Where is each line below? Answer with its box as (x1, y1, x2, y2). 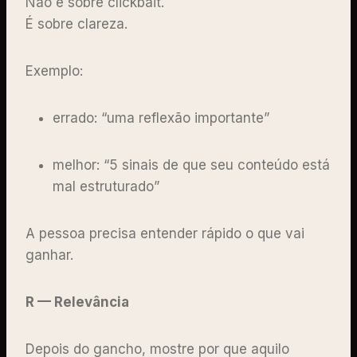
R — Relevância (25, 293, 129, 310)
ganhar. (25, 246, 77, 263)
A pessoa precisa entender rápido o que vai (25, 225, 304, 241)
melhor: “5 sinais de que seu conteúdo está (53, 156, 330, 173)
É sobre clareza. (25, 15, 131, 32)
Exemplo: (25, 62, 87, 79)
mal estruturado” (53, 178, 163, 194)
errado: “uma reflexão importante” (53, 109, 273, 126)
